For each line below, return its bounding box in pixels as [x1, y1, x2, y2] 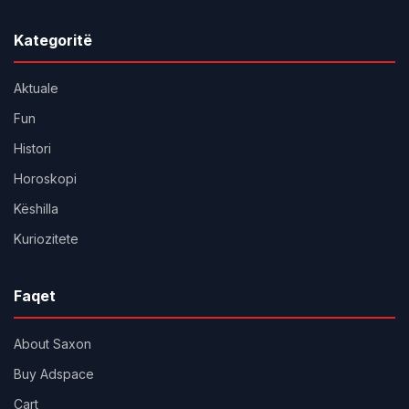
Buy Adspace [14, 366, 94, 382]
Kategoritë [14, 31, 92, 49]
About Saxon [14, 336, 91, 351]
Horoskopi [14, 171, 77, 186]
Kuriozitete [14, 231, 79, 246]
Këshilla [14, 201, 58, 216]
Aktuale [14, 80, 58, 96]
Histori [14, 141, 51, 156]
